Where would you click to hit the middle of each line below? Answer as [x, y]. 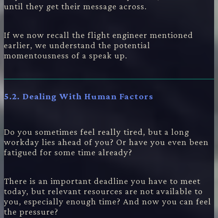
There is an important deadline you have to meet [102, 181]
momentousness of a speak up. [66, 55]
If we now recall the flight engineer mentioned [99, 35]
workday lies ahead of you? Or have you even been [106, 142]
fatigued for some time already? [68, 152]
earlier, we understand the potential [77, 45]
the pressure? [31, 211]
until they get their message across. [75, 6]
